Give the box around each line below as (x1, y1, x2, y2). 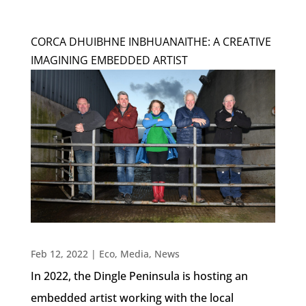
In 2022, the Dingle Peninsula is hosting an (30, 268, 248, 283)
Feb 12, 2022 (30, 247, 88, 260)
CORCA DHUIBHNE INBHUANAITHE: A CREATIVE (30, 33, 271, 49)
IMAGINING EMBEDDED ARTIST (30, 52, 188, 68)
